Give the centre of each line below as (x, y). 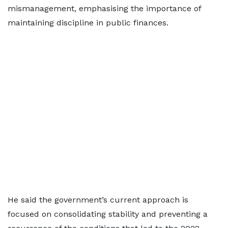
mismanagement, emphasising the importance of (104, 8)
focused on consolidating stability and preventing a (108, 214)
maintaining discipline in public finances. (88, 23)
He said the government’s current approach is (98, 200)
